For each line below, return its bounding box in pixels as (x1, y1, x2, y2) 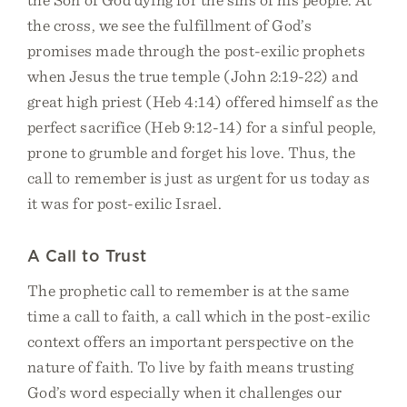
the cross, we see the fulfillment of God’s (27, 15, 313, 35)
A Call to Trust (27, 246, 147, 265)
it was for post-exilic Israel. (27, 194, 222, 213)
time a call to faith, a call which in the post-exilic (27, 306, 371, 325)
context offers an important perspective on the (27, 332, 354, 351)
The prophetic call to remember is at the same (27, 281, 350, 300)
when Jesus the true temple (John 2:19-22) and (27, 66, 359, 85)
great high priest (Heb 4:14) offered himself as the (27, 92, 379, 111)
